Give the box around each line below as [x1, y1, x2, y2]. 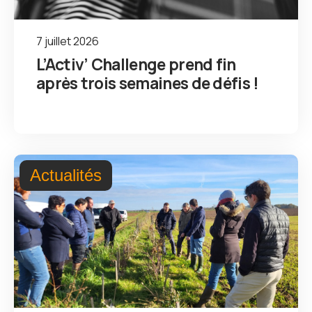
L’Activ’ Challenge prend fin [36, 52, 236, 75]
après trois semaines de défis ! [36, 71, 259, 94]
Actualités [30, 165, 102, 185]
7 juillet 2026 [36, 33, 99, 49]
